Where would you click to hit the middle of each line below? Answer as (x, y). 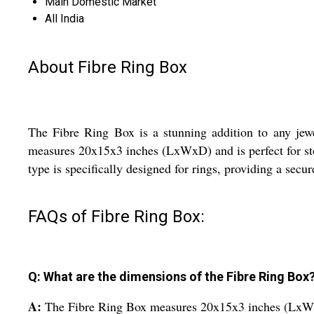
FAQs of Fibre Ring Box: (116, 217)
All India (64, 18)
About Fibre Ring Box (108, 67)
